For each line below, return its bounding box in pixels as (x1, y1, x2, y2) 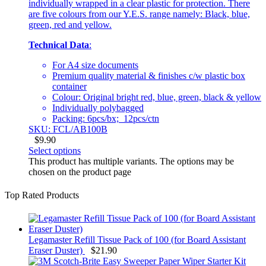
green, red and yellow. (28, 19, 112, 30)
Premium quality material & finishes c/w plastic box (52, 70, 245, 81)
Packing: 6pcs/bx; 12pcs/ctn (52, 113, 159, 123)
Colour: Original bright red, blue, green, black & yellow (52, 91, 261, 102)
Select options (28, 145, 81, 156)
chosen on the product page (28, 166, 131, 177)
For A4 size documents (52, 59, 138, 70)
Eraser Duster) (28, 245, 83, 256)
